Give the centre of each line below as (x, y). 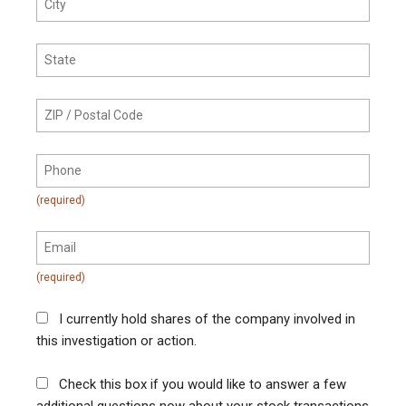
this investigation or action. (116, 341)
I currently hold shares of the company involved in (207, 319)
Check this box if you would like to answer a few (203, 385)
